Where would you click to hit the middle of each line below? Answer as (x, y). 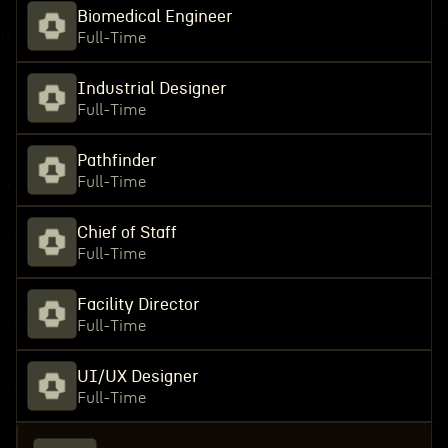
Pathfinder (116, 160)
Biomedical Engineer (154, 16)
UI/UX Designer (137, 376)
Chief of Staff (126, 232)
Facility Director (138, 304)
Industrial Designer (151, 88)
